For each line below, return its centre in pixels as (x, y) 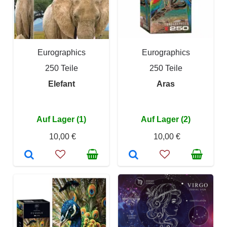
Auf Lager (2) (166, 119)
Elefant (61, 84)
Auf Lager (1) (61, 119)
